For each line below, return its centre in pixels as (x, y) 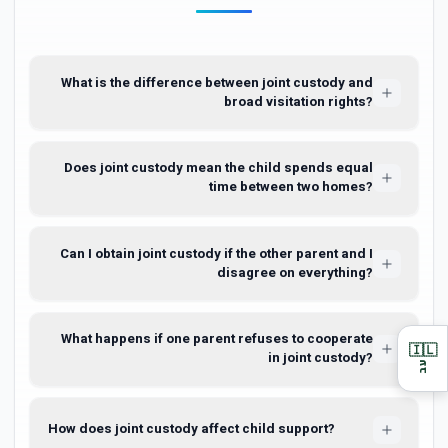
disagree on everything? (294, 272)
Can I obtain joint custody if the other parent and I (216, 253)
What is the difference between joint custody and (216, 82)
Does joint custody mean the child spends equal (218, 168)
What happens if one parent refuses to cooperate (216, 339)
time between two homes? (290, 187)
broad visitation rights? (298, 101)
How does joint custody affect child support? (191, 429)
